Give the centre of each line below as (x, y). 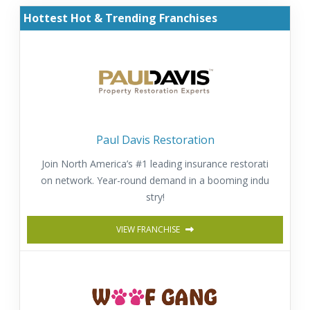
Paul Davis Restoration (155, 139)
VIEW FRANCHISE (149, 229)
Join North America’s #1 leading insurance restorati (155, 163)
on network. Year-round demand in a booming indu (155, 180)
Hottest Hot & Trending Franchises (120, 18)
